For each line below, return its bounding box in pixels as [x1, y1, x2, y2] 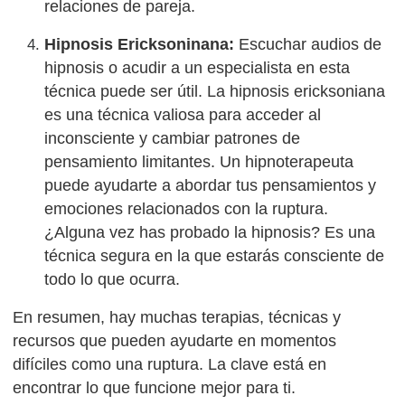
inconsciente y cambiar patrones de [44, 128, 301, 147]
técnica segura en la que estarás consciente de [44, 246, 385, 265]
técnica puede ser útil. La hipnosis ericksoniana [44, 81, 386, 100]
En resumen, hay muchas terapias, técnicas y [13, 307, 342, 326]
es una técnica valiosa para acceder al [44, 105, 322, 124]
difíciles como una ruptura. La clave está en [13, 354, 327, 373]
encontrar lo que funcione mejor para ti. [13, 378, 297, 397]
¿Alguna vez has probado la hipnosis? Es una [44, 222, 376, 241]
